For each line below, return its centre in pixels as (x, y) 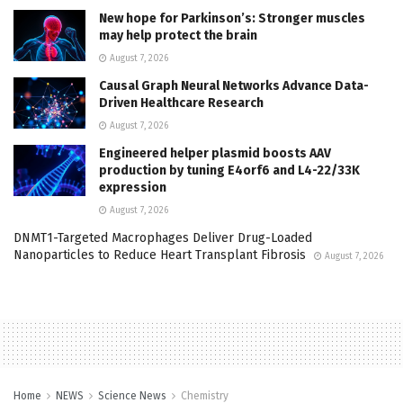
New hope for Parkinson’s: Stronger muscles (232, 18)
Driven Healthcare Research (181, 103)
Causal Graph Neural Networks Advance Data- (234, 85)
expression (133, 187)
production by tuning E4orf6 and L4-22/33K (229, 170)
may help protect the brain (178, 35)
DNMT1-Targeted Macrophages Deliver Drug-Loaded (163, 237)
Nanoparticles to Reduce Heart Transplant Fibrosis (160, 255)
